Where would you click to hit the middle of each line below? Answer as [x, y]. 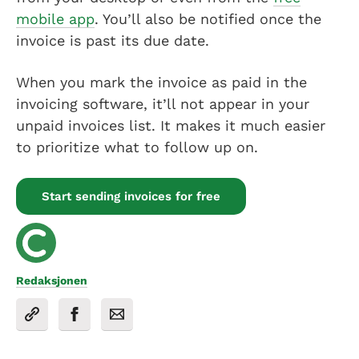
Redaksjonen [52, 280]
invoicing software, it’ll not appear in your [163, 103]
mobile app [55, 18]
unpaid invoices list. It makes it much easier [171, 125]
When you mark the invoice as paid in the [161, 82]
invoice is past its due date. [115, 40]
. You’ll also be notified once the [208, 18]
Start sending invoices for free [131, 196]
